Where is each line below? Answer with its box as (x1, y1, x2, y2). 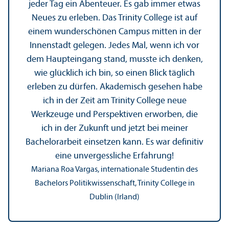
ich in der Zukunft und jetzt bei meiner (41, 124, 188, 134)
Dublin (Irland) (89, 193, 140, 202)
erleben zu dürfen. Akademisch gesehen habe (27, 82, 202, 93)
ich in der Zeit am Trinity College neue (42, 96, 187, 106)
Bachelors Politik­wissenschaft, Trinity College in (34, 179, 195, 188)
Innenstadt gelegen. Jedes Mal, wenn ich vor (30, 41, 199, 51)
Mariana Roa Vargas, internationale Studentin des (31, 166, 198, 174)
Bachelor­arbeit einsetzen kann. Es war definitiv (26, 138, 203, 148)
